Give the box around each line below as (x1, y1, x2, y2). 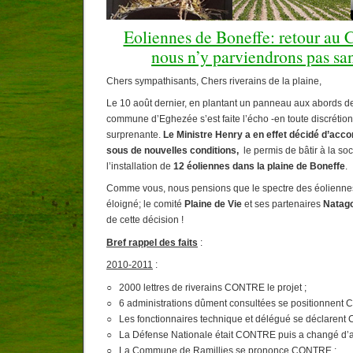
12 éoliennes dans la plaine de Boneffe (173, 161, 345, 173)
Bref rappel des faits (106, 236, 198, 248)
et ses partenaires (242, 199, 323, 210)
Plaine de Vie (184, 199, 242, 210)
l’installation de (106, 161, 173, 173)
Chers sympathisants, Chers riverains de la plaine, (106, 75, 321, 87)
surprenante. (106, 129, 163, 141)
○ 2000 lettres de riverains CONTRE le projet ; (106, 281, 307, 293)
